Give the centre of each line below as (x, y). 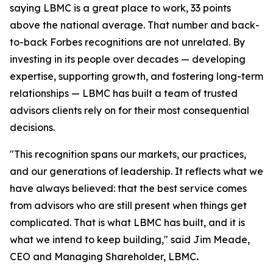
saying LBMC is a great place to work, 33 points (120, 8)
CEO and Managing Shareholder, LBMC (103, 257)
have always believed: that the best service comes (128, 188)
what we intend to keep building (86, 239)
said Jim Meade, (209, 239)
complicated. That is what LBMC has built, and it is (127, 222)
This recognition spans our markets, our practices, (130, 154)
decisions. (32, 127)
